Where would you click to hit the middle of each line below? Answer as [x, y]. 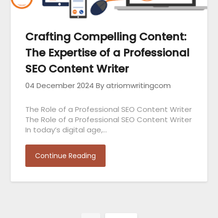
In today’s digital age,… [66, 129]
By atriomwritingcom [134, 85]
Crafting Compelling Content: [106, 36]
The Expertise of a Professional [108, 53]
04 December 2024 [60, 85]
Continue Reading [66, 155]
